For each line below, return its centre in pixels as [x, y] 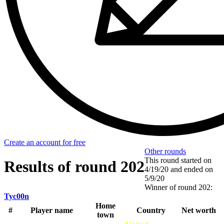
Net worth [198, 210]
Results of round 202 [74, 167]
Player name [51, 210]
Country [151, 210]
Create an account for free [45, 142]
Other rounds [165, 151]
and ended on [192, 169]
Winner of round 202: [178, 187]
